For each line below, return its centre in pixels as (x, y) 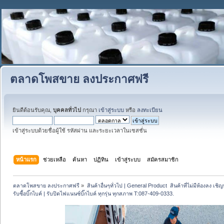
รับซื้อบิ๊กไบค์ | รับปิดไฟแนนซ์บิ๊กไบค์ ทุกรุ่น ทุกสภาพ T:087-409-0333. (94, 193)
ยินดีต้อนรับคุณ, (33, 110)
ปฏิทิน (101, 159)
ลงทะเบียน (150, 110)
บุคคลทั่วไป (67, 110)
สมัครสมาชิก (163, 159)
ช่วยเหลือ (55, 159)
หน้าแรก (26, 159)
